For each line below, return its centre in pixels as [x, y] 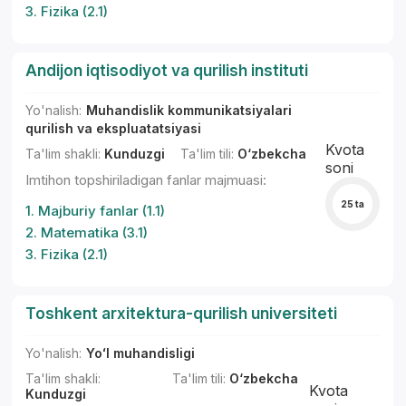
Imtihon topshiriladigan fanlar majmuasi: [146, 180]
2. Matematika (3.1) [87, 232]
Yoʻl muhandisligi [141, 353]
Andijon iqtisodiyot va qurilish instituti [167, 71]
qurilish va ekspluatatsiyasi [114, 128]
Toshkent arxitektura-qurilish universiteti [182, 314]
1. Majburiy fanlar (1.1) [96, 211]
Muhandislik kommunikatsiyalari [189, 110]
